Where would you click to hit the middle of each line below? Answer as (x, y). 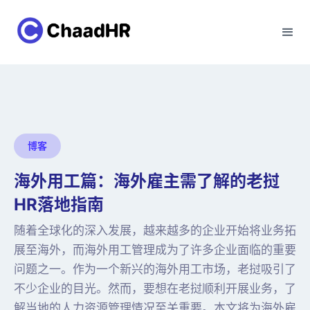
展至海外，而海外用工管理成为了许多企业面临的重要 (155, 250)
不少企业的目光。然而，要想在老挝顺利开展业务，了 (155, 289)
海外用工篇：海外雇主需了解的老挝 (147, 181)
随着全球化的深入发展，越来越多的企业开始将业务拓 (155, 230)
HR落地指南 (59, 204)
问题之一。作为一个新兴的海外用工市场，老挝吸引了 (155, 269)
